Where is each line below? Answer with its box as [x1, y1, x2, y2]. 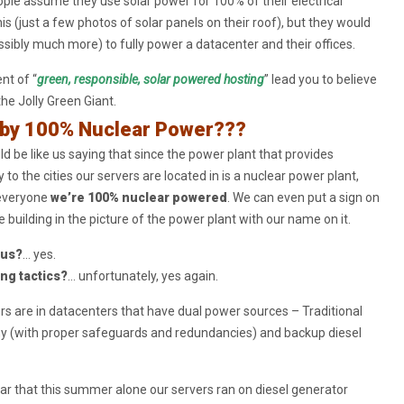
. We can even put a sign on [226, 190, 380, 205]
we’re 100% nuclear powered [50, 190, 227, 205]
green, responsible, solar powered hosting [36, 72, 264, 87]
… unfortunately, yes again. [67, 269, 218, 283]
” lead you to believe [263, 72, 377, 87]
